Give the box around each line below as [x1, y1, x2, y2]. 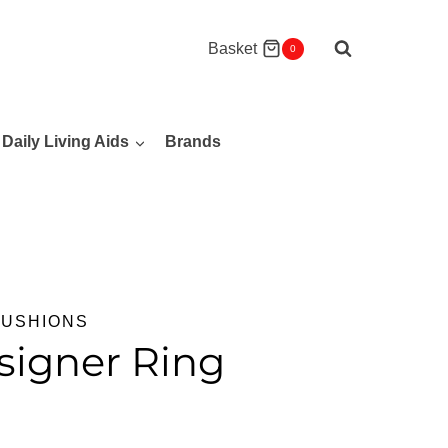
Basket [207, 40, 257, 58]
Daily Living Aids [2, 133, 130, 151]
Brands [164, 133, 221, 151]
